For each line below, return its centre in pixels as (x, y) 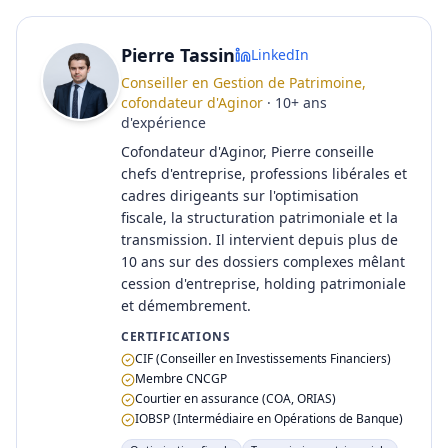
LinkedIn (280, 54)
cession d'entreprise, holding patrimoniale (263, 283)
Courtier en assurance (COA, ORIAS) (235, 398)
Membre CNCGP (181, 378)
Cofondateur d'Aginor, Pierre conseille (247, 151)
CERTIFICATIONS (176, 336)
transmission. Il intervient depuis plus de (259, 239)
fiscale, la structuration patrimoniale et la (259, 217)
